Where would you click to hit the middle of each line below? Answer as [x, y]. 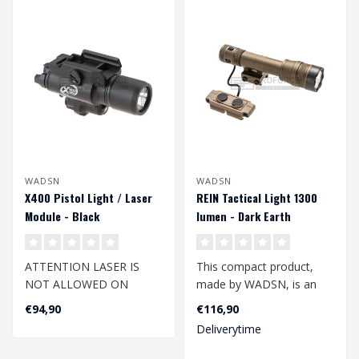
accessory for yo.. [242, 319]
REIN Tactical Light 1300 [257, 197]
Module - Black [62, 216]
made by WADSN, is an [256, 284]
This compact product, [255, 266]
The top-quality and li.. [82, 337]
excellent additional [246, 301]
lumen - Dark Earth [244, 216]
